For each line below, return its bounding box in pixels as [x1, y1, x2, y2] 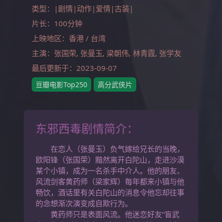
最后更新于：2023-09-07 [32, 62, 117, 73]
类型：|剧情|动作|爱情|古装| [32, 3, 133, 13]
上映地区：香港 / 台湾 [32, 33, 106, 43]
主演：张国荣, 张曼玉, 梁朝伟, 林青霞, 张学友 [32, 48, 181, 58]
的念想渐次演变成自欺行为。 [36, 198, 132, 208]
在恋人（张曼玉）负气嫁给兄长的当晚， [36, 143, 184, 154]
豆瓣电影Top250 [36, 79, 87, 89]
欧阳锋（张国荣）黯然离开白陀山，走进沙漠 [36, 154, 184, 165]
